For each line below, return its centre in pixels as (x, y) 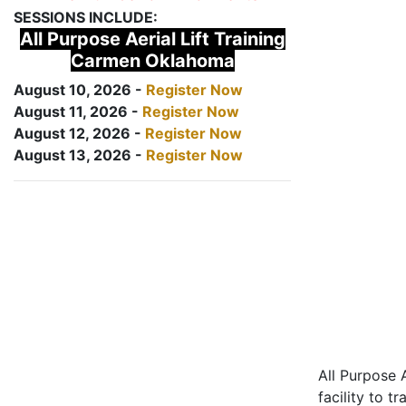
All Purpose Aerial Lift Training (152, 39)
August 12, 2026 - (79, 133)
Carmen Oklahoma (152, 61)
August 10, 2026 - (80, 90)
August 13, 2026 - (80, 155)
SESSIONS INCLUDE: (86, 17)
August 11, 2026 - (78, 111)
